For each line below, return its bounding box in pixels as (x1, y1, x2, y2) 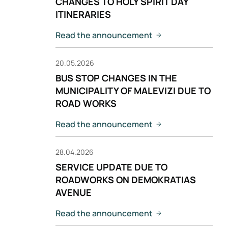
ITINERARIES (55, 8, 111, 20)
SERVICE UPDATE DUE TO (55, 161, 167, 173)
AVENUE (55, 186, 92, 198)
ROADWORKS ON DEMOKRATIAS (55, 174, 196, 186)
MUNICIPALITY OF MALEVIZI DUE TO (55, 84, 211, 97)
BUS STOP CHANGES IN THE (55, 72, 177, 84)
